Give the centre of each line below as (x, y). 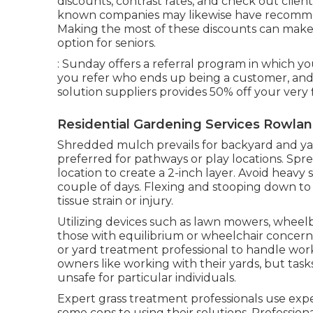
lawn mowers (231, 222)
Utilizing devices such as (125, 222)
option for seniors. (107, 43)
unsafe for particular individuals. (147, 278)
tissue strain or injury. (115, 201)
